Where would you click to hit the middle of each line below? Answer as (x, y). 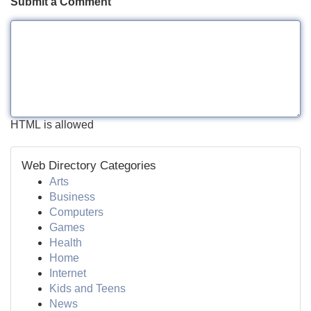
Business (72, 197)
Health (66, 243)
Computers (76, 212)
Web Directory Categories (89, 166)
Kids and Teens (87, 288)
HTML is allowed (52, 125)
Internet (68, 273)
